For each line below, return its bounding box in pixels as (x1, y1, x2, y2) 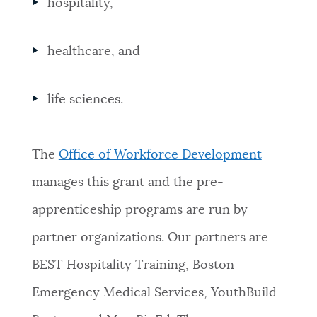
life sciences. (47, 93, 124, 107)
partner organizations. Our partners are (31, 231, 268, 245)
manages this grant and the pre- (31, 176, 224, 190)
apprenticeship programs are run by (31, 204, 248, 217)
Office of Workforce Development (58, 149, 262, 162)
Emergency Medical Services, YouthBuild (31, 287, 277, 300)
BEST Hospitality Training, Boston (31, 259, 234, 272)
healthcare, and (47, 45, 141, 59)
